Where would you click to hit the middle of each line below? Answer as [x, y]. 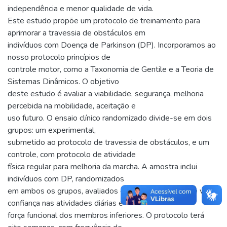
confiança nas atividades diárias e [65, 203]
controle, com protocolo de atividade [72, 154]
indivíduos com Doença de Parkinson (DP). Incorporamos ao [112, 45]
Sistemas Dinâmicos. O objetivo [63, 81]
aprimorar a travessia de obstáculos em [77, 33]
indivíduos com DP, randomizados [66, 179]
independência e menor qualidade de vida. [81, 8]
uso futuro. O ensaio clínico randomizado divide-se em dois [110, 118]
